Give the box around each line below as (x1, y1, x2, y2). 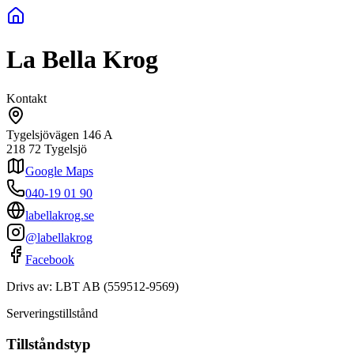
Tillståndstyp (6, 335, 91, 352)
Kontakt (6, 91, 47, 105)
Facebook (25, 252, 74, 266)
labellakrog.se (25, 208, 94, 222)
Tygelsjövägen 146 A (6, 127, 113, 141)
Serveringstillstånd (6, 306, 98, 320)
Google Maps (25, 164, 93, 178)
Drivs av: (6, 279, 55, 293)
